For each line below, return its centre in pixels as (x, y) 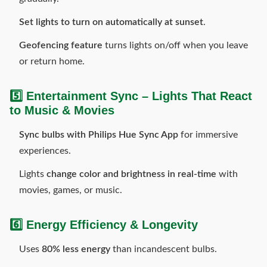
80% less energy (76, 249)
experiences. (45, 151)
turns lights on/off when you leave (175, 45)
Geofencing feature (61, 45)
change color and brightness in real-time (131, 174)
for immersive (208, 135)
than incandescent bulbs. (164, 249)
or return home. (52, 61)
